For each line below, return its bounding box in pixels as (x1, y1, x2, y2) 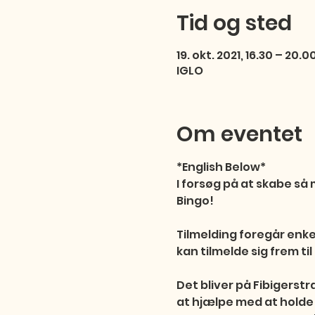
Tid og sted (176, 8, 292, 38)
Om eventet (176, 120, 302, 149)
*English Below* (176, 159, 266, 175)
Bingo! (176, 193, 214, 209)
